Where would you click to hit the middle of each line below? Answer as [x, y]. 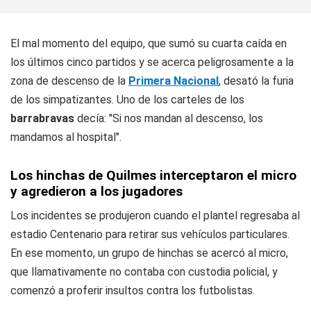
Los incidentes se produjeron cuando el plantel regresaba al [155, 216]
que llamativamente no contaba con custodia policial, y [144, 272]
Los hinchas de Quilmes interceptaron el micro [153, 175]
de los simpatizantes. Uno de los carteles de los [127, 100]
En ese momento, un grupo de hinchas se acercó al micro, [149, 253]
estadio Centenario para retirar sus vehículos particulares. [150, 234]
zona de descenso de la [69, 81]
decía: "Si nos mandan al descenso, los [170, 118]
